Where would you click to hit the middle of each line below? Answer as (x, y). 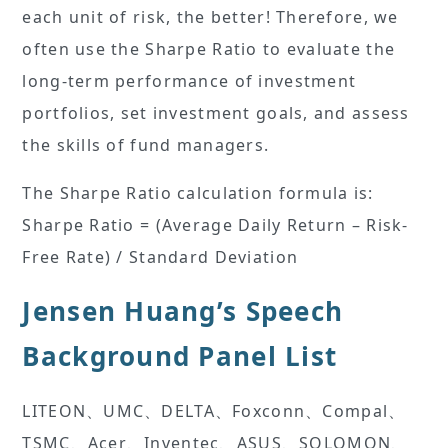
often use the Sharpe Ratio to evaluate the (209, 49)
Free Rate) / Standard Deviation (160, 257)
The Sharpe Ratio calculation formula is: (198, 193)
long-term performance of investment (189, 81)
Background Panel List (180, 356)
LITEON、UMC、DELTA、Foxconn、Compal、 (214, 411)
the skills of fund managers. (146, 145)
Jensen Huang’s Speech (183, 311)
